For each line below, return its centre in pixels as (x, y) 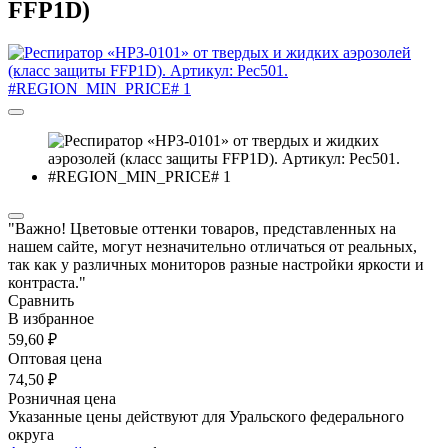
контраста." (47, 282)
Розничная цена (62, 398)
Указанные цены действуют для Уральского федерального (206, 416)
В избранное (51, 318)
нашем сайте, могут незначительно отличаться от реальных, (212, 246)
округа (31, 434)
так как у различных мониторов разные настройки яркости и (216, 264)
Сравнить (41, 300)
